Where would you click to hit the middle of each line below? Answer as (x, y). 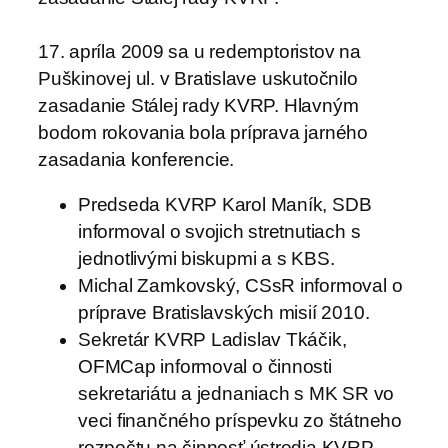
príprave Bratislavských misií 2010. (224, 313)
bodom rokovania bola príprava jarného (203, 132)
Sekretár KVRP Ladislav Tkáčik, (212, 340)
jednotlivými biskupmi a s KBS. (206, 259)
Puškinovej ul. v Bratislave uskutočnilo (198, 78)
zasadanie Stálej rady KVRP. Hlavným (198, 105)
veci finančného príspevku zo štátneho (240, 421)
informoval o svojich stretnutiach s (219, 232)
